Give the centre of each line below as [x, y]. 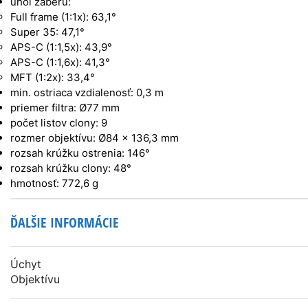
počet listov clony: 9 [59, 123]
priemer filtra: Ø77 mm [65, 108]
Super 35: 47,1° [47, 32]
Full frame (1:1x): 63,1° [63, 17]
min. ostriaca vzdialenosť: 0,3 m [87, 93]
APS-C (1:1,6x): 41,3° [60, 63]
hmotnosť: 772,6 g [54, 184]
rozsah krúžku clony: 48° [71, 168]
